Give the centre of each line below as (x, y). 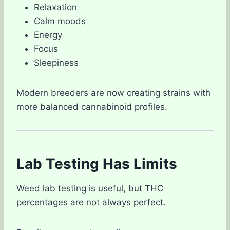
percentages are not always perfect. (91, 202)
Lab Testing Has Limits (97, 164)
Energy (48, 35)
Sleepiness (56, 62)
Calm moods (60, 21)
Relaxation (55, 7)
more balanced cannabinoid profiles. (92, 107)
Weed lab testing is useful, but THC (90, 188)
